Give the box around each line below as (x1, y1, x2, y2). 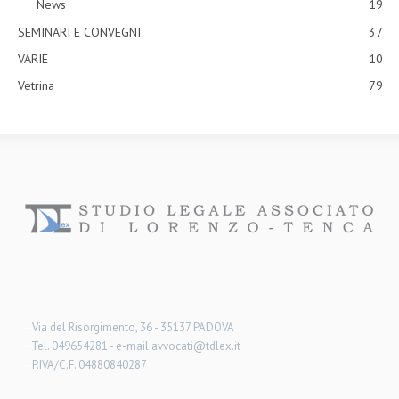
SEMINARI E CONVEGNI (18, 23, 141, 40)
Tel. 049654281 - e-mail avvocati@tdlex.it (31, 338, 240, 354)
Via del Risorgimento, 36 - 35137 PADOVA (32, 319, 234, 335)
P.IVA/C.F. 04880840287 (32, 356, 147, 372)
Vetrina (18, 77, 54, 94)
